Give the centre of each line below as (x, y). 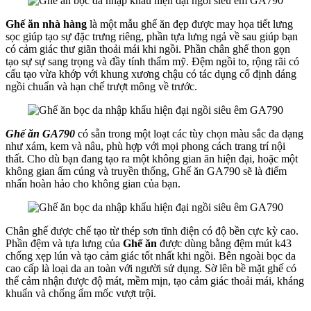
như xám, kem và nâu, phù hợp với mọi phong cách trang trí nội (145, 146)
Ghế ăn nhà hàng (48, 24)
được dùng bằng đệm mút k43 (226, 243)
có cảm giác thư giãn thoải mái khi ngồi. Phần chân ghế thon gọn (148, 49)
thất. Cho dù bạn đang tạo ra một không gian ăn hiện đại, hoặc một (152, 158)
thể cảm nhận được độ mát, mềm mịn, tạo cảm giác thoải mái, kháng (155, 280)
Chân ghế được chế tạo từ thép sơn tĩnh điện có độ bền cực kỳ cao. (152, 230)
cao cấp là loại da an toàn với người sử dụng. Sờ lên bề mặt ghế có (151, 268)
